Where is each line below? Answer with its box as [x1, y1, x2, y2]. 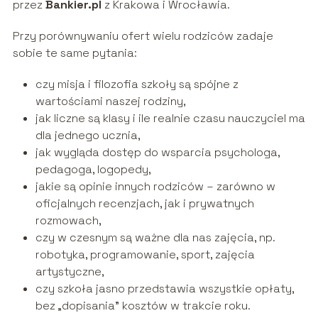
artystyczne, [35, 264, 104, 280]
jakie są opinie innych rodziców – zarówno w [35, 179, 275, 194]
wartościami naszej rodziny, [35, 94, 186, 109]
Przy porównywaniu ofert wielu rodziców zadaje [12, 28, 273, 44]
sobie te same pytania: [12, 45, 137, 61]
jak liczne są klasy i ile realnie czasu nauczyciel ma [35, 111, 305, 126]
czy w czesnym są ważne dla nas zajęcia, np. [35, 230, 275, 246]
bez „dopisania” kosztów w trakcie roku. [35, 298, 251, 314]
